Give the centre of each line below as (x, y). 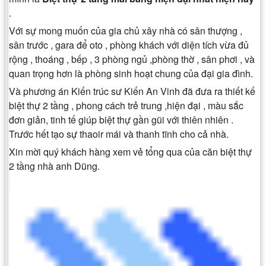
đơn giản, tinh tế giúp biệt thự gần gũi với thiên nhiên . (121, 120)
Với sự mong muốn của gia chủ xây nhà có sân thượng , (126, 31)
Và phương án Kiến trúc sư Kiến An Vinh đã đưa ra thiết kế (132, 91)
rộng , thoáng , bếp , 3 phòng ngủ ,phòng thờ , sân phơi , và (132, 59)
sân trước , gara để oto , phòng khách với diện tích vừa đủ (129, 45)
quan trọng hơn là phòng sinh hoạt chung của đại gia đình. (131, 74)
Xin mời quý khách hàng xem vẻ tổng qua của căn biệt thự (130, 152)
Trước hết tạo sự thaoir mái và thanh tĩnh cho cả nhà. (119, 134)
